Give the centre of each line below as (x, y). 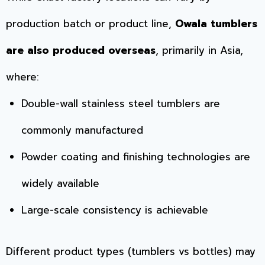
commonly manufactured (82, 130)
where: (22, 77)
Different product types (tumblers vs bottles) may (131, 252)
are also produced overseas (81, 50)
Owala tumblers (216, 23)
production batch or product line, (91, 23)
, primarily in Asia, (199, 50)
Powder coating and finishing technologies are (135, 156)
